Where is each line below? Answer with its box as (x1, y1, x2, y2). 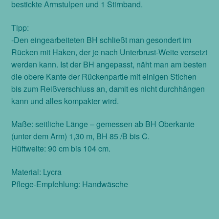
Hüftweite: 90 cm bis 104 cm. (11, 143, 110, 154)
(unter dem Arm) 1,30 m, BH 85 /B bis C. (11, 131, 150, 142)
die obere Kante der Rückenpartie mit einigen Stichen (11, 70, 197, 82)
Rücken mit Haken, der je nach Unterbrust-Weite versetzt (11, 46, 207, 58)
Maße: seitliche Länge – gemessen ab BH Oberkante (11, 118, 195, 130)
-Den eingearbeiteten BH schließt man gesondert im (11, 34, 191, 45)
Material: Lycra (11, 166, 62, 177)
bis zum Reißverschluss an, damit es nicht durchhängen (11, 83, 205, 94)
